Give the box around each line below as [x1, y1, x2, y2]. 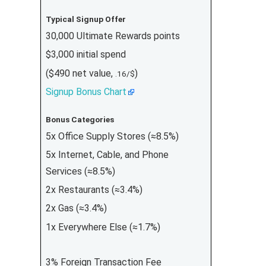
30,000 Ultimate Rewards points [45, 30, 180, 42]
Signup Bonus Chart [45, 85, 126, 97]
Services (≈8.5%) [45, 166, 115, 177]
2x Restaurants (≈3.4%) [45, 184, 142, 196]
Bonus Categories [45, 115, 114, 125]
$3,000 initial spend [45, 49, 126, 61]
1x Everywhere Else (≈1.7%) [45, 221, 160, 233]
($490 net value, [45, 67, 115, 79]
